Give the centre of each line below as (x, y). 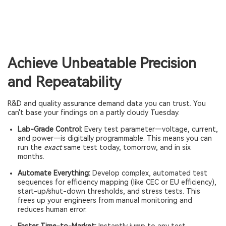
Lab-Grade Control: (50, 129)
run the (31, 147)
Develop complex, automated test (149, 173)
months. (31, 156)
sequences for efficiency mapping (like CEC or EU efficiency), (117, 182)
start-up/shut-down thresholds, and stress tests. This (109, 191)
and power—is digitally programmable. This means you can (115, 138)
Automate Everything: (54, 173)
